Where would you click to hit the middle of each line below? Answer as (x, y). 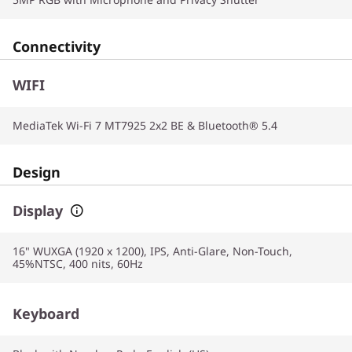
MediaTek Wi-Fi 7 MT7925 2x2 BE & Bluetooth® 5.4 (145, 125)
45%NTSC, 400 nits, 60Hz (78, 264)
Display (38, 211)
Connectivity (57, 46)
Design (37, 172)
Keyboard (46, 313)
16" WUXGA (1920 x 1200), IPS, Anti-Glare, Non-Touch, (152, 251)
